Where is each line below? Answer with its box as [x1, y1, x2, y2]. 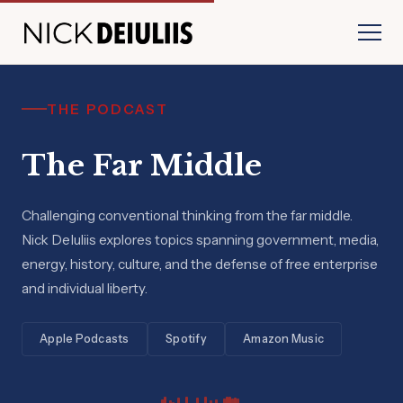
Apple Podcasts [40, 332, 130, 346]
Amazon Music [243, 332, 325, 346]
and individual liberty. [22, 279, 148, 297]
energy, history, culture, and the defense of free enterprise [22, 255, 378, 273]
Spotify [166, 332, 207, 346]
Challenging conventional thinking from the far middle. [22, 206, 353, 224]
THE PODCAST [47, 100, 169, 118]
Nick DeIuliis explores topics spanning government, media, [22, 230, 379, 248]
